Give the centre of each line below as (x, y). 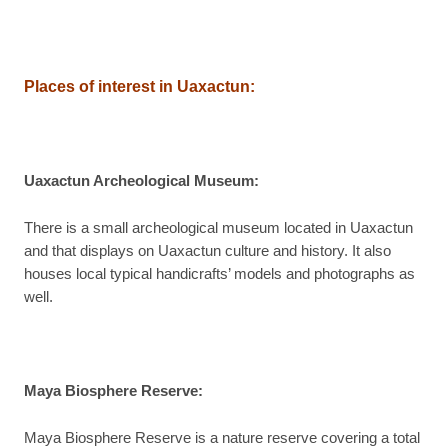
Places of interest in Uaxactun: (139, 87)
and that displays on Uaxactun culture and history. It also (207, 251)
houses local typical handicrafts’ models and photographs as (219, 274)
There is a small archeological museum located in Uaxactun (218, 228)
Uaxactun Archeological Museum (139, 181)
